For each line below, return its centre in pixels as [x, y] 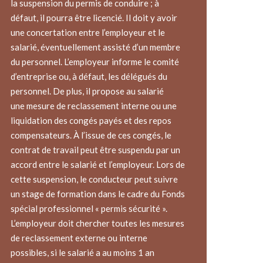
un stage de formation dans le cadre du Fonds [97, 193]
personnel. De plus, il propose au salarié [87, 91]
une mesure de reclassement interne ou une [93, 105]
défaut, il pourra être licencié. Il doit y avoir [94, 17]
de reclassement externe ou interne [79, 237]
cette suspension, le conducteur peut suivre [94, 179]
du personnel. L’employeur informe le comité [95, 61]
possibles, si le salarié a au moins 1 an [82, 252]
